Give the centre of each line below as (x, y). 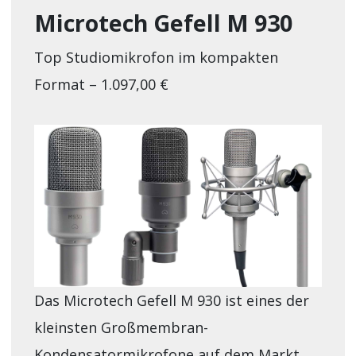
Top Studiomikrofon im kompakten (156, 58)
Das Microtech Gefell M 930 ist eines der (171, 301)
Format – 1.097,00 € (101, 85)
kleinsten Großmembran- (121, 328)
